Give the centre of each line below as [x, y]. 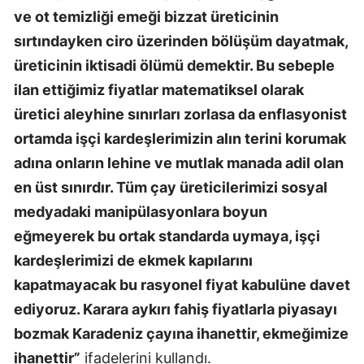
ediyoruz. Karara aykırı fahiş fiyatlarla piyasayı [175, 309]
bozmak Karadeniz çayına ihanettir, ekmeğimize [181, 333]
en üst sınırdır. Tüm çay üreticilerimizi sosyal [171, 187]
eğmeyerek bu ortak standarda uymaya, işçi [167, 236]
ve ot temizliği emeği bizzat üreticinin [146, 16]
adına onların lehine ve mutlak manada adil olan [179, 162]
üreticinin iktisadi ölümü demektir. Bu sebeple [174, 65]
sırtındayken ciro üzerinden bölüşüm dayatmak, [181, 41]
